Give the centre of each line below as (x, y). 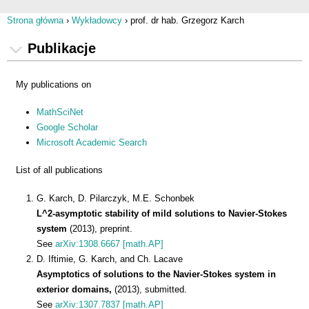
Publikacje (62, 48)
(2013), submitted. (151, 289)
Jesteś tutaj (48, 33)
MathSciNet (60, 112)
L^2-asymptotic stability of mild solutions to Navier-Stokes (162, 213)
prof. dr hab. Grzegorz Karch (187, 20)
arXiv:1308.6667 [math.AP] (109, 243)
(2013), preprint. (101, 228)
